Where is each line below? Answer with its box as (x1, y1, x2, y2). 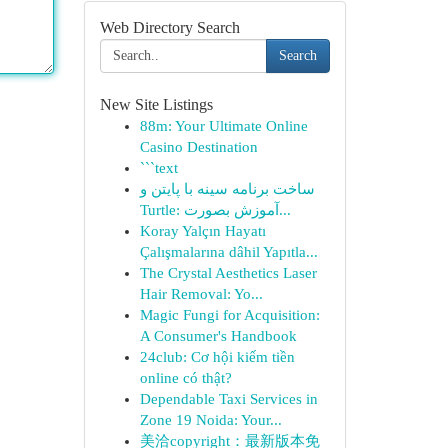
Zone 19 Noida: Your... (139, 412, 282, 428)
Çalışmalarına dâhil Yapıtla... (139, 244, 318, 260)
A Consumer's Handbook (139, 328, 297, 344)
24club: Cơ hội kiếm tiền (139, 349, 295, 365)
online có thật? (139, 370, 232, 386)
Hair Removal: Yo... (139, 286, 263, 302)
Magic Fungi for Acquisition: (139, 307, 320, 323)
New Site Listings (99, 96, 213, 113)
